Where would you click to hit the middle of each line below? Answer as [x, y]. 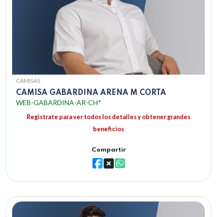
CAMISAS [28, 81]
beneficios [108, 129]
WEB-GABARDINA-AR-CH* [59, 103]
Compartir [108, 150]
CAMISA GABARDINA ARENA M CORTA [91, 93]
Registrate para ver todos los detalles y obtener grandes [108, 117]
